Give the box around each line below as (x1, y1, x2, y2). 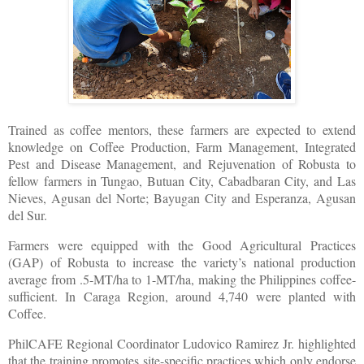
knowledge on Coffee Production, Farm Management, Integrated (8, 138, 356, 156)
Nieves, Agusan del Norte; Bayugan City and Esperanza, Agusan (8, 189, 356, 207)
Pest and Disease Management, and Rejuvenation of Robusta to (8, 155, 356, 173)
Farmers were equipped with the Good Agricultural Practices (8, 236, 356, 254)
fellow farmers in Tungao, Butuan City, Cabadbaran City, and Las (8, 172, 356, 190)
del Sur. (8, 206, 55, 224)
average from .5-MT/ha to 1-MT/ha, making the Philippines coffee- (8, 271, 356, 288)
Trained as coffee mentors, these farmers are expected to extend (8, 121, 356, 139)
